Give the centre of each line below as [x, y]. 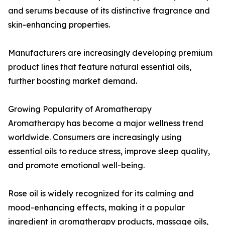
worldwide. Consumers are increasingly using [95, 137]
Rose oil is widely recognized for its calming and [101, 194]
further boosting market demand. [73, 81]
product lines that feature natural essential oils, [100, 67]
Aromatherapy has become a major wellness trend [106, 123]
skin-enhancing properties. [59, 25]
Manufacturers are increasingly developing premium [110, 53]
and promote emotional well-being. [76, 165]
